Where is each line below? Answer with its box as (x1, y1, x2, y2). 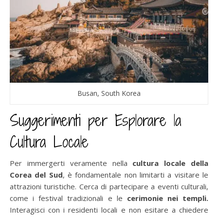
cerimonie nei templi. (127, 193, 208, 203)
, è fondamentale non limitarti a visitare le (62, 169, 209, 180)
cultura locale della (132, 158, 209, 168)
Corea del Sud (10, 169, 63, 180)
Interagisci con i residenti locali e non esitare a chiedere (10, 204, 208, 215)
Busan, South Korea (77, 88, 141, 98)
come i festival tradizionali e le (10, 193, 127, 203)
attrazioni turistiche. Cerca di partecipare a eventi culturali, (10, 181, 208, 191)
